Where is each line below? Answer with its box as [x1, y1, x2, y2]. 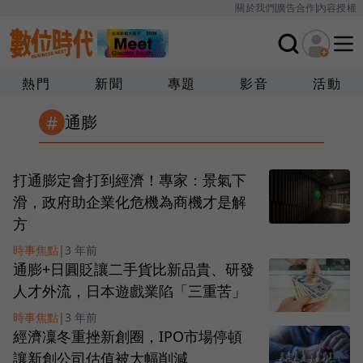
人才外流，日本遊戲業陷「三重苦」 [13, 281, 246, 301]
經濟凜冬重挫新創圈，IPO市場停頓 [13, 327, 242, 347]
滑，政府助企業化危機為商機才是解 [13, 192, 246, 212]
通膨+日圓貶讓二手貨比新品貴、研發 [13, 259, 254, 280]
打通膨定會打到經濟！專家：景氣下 [13, 170, 246, 190]
